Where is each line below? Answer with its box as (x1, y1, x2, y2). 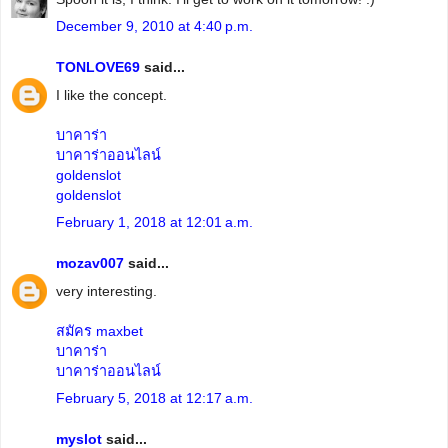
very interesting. (56, 282, 157, 299)
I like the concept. (56, 86, 167, 103)
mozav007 (56, 255, 124, 272)
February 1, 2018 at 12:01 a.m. (56, 213, 253, 230)
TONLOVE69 (56, 59, 140, 76)
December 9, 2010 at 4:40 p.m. (56, 17, 253, 34)
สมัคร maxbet (56, 322, 143, 339)
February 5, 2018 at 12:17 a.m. (56, 389, 253, 406)
